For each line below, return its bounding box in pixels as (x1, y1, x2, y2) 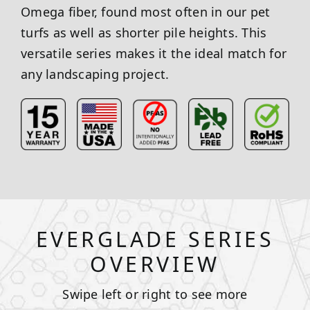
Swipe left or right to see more (62, 285, 248, 302)
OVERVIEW (90, 249, 220, 278)
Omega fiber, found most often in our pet (20, 3, 271, 20)
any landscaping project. (20, 65, 170, 82)
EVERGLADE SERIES (35, 224, 275, 253)
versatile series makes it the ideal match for (20, 44, 287, 62)
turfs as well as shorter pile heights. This (20, 24, 267, 41)
